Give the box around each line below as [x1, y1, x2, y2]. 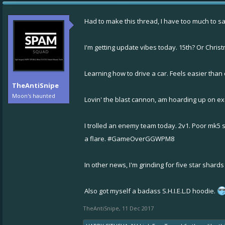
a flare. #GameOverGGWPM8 [84, 134, 174, 143]
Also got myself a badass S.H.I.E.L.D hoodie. [84, 186, 217, 195]
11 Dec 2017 [122, 204, 154, 212]
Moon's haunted [12, 92, 55, 99]
